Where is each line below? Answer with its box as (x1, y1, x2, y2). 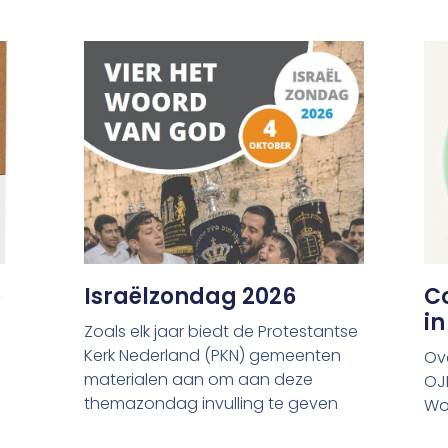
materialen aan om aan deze (84, 368, 314, 392)
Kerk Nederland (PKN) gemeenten (84, 344, 342, 368)
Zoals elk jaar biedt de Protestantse (84, 320, 359, 344)
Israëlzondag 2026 (84, 281, 297, 313)
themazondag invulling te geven (84, 392, 339, 416)
